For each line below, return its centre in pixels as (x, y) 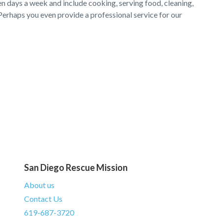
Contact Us (43, 199)
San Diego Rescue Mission (76, 167)
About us (39, 185)
